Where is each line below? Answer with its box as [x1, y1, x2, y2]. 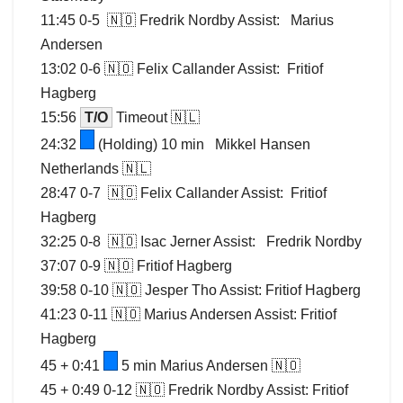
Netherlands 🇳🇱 [40, 160, 151, 176]
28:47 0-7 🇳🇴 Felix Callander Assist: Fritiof [40, 184, 327, 201]
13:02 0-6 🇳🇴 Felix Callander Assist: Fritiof [40, 60, 323, 76]
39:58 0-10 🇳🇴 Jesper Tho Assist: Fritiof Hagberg [40, 282, 361, 298]
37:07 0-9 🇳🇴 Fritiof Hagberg [40, 257, 232, 273]
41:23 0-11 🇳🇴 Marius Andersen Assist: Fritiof [40, 306, 336, 322]
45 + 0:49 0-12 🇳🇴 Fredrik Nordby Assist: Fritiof [40, 381, 348, 398]
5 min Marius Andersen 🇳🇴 [118, 357, 300, 373]
